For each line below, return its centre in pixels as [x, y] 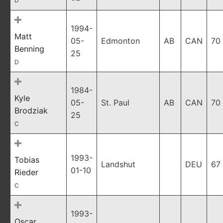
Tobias [27, 160]
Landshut [118, 164]
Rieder [26, 172]
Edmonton [120, 41]
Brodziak [31, 111]
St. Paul [115, 103]
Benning [29, 49]
